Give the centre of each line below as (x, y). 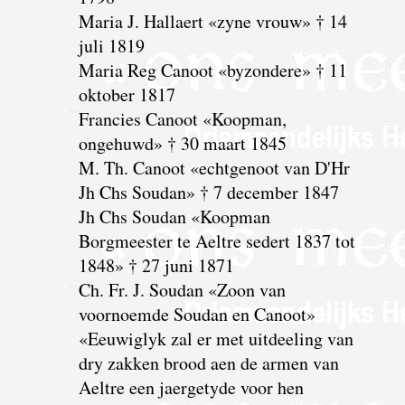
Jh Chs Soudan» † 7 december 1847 (208, 192)
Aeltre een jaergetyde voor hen (191, 387)
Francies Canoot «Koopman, (182, 118)
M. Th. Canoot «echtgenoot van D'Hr (214, 167)
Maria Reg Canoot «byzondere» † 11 (212, 70)
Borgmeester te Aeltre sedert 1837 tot (217, 240)
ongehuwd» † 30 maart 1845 (182, 143)
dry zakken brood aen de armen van (208, 363)
